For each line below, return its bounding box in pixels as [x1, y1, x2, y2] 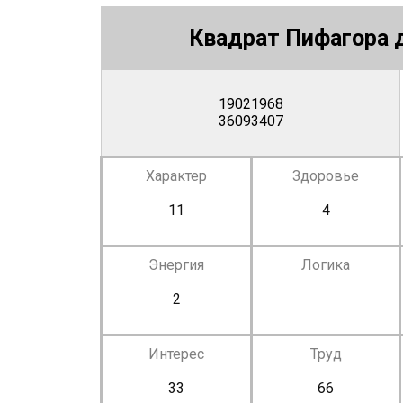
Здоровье [292, 166, 359, 184]
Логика [301, 255, 350, 273]
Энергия [148, 255, 204, 273]
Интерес [148, 345, 204, 363]
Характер [146, 166, 207, 184]
